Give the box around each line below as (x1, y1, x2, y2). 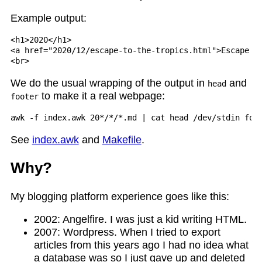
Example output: (10, 12, 87, 24)
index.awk (32, 134, 79, 146)
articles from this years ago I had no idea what (33, 239, 249, 251)
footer (10, 91, 39, 101)
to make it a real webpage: (38, 89, 165, 102)
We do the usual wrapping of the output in (10, 77, 208, 89)
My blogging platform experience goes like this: (10, 190, 229, 202)
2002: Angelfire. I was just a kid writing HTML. (33, 213, 247, 226)
